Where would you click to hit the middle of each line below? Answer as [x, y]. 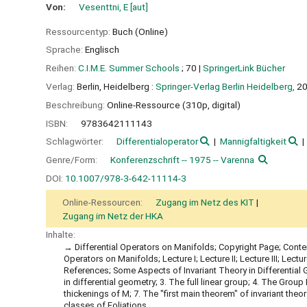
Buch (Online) [140, 31]
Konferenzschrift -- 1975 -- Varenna [182, 160]
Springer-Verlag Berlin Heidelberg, [225, 86]
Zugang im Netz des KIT [205, 202]
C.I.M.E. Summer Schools [129, 68]
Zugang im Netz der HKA [113, 216]
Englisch [102, 50]
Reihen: [62, 68]
